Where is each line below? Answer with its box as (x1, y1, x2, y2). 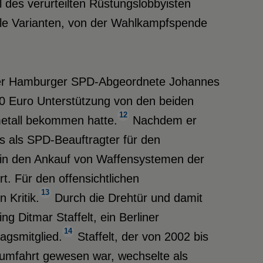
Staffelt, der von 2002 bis (73, 230, 208, 244)
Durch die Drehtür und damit (50, 191, 203, 205)
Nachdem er (129, 114, 197, 127)
